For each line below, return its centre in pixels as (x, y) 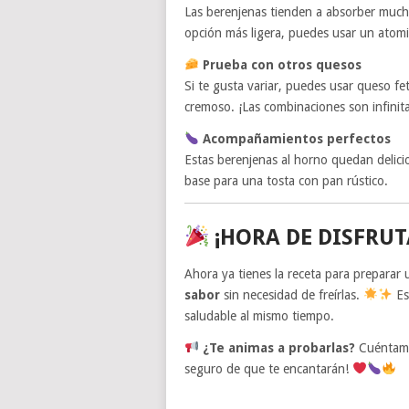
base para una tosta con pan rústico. (286, 180)
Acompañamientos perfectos (296, 138)
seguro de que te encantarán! (268, 368)
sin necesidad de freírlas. (292, 294)
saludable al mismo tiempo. (259, 315)
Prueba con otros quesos (282, 64)
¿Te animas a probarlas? (278, 347)
